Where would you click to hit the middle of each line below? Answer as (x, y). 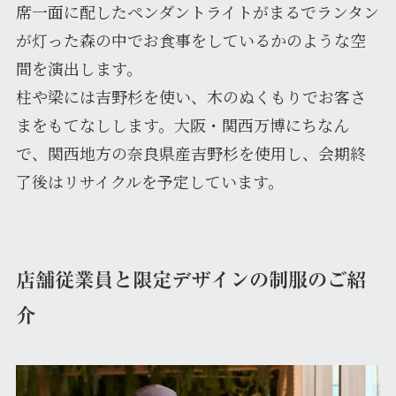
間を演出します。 (79, 68)
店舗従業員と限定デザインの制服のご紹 (190, 280)
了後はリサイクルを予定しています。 (149, 181)
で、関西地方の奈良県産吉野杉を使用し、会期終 (190, 152)
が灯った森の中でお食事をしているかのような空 (190, 39)
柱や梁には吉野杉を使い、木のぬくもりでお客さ (190, 96)
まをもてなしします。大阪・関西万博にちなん (182, 124)
